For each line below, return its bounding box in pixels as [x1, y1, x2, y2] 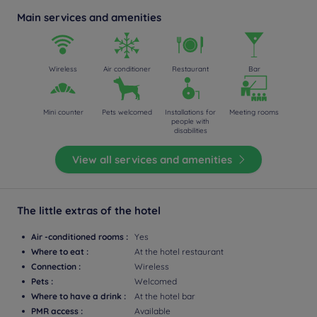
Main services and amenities [17, 11, 161, 24]
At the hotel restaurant [134, 246, 224, 257]
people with [171, 117, 209, 126]
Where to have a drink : [31, 291, 126, 301]
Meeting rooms [229, 108, 279, 117]
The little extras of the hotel [17, 204, 161, 217]
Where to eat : [31, 246, 88, 257]
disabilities [173, 126, 207, 135]
